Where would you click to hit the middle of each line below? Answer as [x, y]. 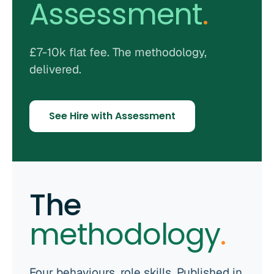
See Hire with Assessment [113, 116]
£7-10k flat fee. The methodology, [118, 52]
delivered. [55, 69]
